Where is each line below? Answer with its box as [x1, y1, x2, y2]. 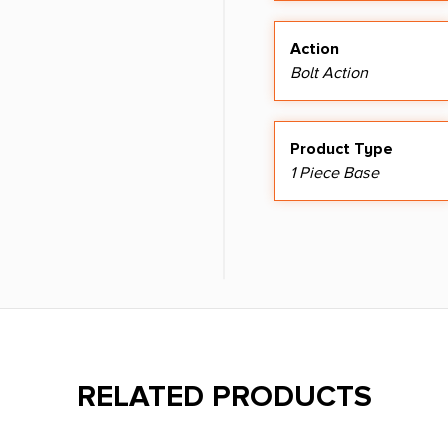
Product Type [290, 139, 393, 160]
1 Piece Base [290, 163, 379, 184]
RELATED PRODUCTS [76, 377, 372, 415]
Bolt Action [290, 63, 368, 84]
